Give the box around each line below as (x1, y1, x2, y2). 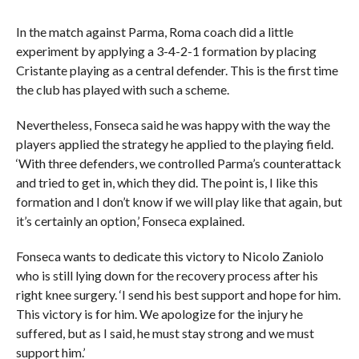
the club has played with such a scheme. (15, 82, 229, 98)
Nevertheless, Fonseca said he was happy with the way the (15, 117, 330, 133)
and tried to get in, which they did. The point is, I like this (15, 175, 318, 191)
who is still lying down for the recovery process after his (15, 268, 318, 284)
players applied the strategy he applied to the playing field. (15, 136, 333, 152)
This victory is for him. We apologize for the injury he (15, 306, 303, 322)
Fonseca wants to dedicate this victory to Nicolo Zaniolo (15, 248, 324, 264)
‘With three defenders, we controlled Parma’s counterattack (15, 155, 341, 171)
